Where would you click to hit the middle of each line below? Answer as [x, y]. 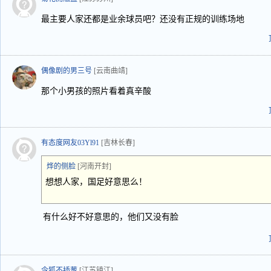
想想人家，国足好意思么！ [96, 182]
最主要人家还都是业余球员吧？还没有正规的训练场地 [143, 19]
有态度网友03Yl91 [70, 143]
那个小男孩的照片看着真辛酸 [96, 91]
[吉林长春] [118, 143]
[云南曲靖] [111, 71]
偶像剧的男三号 [67, 71]
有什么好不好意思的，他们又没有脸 [111, 217]
